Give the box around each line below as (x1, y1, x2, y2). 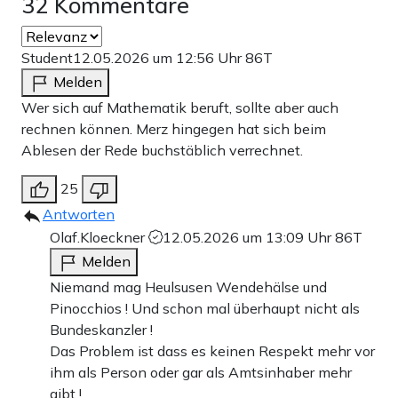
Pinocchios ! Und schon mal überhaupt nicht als (50, 298, 360, 317)
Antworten (43, 204, 115, 223)
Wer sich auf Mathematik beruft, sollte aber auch (21, 98, 338, 116)
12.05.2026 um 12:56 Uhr (73, 48, 245, 67)
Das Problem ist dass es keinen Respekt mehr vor (50, 341, 375, 360)
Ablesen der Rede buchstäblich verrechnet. (21, 140, 303, 159)
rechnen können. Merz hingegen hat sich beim (21, 119, 326, 138)
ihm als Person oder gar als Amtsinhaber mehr (50, 362, 352, 381)
